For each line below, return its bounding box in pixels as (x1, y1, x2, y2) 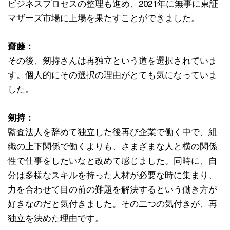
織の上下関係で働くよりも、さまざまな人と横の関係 (8, 141, 217, 152)
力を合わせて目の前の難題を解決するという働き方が (8, 184, 217, 195)
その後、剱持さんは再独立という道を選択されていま (8, 55, 217, 66)
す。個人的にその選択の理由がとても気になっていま (8, 70, 217, 81)
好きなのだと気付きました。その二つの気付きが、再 (8, 199, 217, 209)
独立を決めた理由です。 (8, 213, 104, 224)
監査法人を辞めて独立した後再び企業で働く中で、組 (8, 127, 217, 138)
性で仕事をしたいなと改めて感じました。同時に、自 (8, 156, 217, 166)
